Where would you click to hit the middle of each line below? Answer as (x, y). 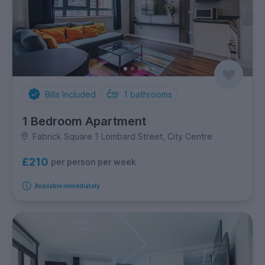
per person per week (93, 162)
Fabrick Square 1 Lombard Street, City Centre (122, 136)
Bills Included (70, 94)
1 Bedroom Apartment (84, 121)
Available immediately (67, 185)
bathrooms (151, 94)
